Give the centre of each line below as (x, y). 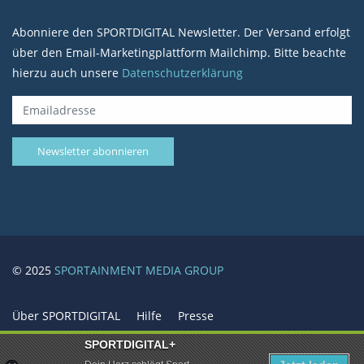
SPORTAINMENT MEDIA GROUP (139, 270)
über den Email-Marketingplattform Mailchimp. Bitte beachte (179, 52)
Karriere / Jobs (194, 336)
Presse (196, 316)
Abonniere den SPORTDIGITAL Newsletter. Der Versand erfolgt (181, 32)
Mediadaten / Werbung (76, 336)
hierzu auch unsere (67, 73)
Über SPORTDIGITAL (66, 316)
